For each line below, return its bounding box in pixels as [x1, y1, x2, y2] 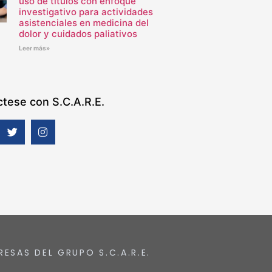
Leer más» [18, 44, 50, 52]
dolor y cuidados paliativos [18, 28, 137, 40]
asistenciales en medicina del [18, 17, 149, 29]
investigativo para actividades [18, 6, 153, 18]
